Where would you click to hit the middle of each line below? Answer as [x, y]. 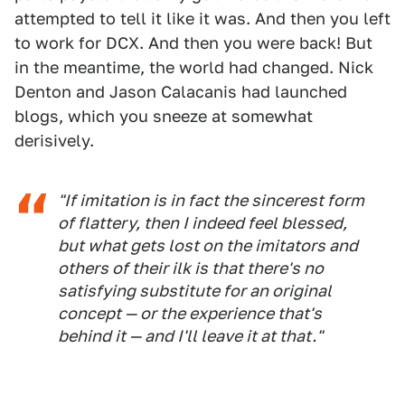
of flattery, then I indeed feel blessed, [202, 223]
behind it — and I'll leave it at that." [190, 336]
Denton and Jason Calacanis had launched [181, 92]
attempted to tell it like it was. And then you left [202, 19]
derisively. [54, 141]
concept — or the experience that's [190, 313]
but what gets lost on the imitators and [208, 245]
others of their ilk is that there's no [191, 268]
